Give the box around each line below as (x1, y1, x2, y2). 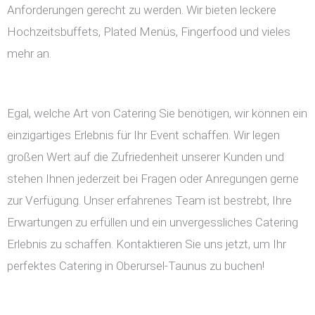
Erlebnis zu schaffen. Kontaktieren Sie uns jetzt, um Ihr (7, 237, 286, 252)
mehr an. (7, 46, 51, 61)
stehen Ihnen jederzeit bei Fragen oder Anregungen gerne (7, 172, 299, 186)
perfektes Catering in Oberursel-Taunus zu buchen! (7, 259, 264, 274)
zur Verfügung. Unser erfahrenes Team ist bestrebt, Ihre (7, 193, 292, 208)
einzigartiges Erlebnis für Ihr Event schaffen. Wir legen (7, 128, 280, 143)
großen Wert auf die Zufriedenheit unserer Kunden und (7, 150, 284, 165)
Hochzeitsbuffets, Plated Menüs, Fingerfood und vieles (7, 25, 290, 39)
